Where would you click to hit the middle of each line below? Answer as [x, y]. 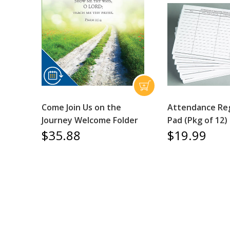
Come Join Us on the [81, 107]
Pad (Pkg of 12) [198, 120]
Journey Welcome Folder [90, 120]
